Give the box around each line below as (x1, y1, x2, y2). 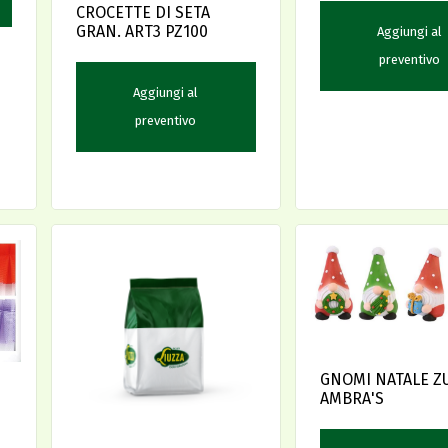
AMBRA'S (319, 388, 384, 408)
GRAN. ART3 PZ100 (76, 21, 208, 41)
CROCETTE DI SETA (76, 2, 210, 22)
